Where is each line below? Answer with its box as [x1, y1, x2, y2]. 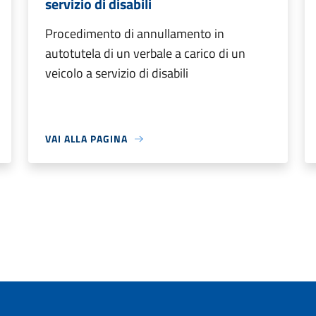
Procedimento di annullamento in [45, 24, 224, 43]
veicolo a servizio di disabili [45, 63, 188, 83]
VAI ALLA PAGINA [45, 131, 128, 146]
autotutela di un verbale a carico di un [45, 44, 245, 63]
